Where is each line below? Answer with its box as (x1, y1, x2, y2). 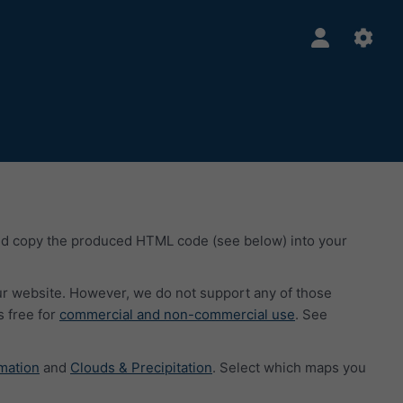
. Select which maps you (212, 358, 366, 376)
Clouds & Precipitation (70, 358, 212, 376)
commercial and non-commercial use (59, 306, 295, 323)
